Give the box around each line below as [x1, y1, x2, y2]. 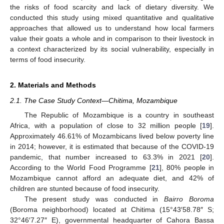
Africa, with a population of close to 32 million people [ [10, 121, 202, 129]
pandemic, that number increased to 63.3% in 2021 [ [10, 152, 202, 161]
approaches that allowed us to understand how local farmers [10, 24, 214, 32]
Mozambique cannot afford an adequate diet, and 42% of [10, 173, 214, 182]
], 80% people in [159, 163, 214, 171]
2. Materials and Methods [10, 81, 96, 89]
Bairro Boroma [164, 194, 214, 203]
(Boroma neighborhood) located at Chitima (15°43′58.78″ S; [10, 205, 214, 213]
